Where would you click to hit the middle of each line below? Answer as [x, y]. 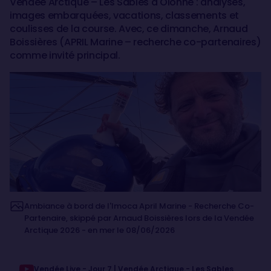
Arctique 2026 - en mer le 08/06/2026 [100, 230]
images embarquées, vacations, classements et [124, 15]
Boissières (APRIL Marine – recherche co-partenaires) [135, 42]
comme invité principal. [65, 55]
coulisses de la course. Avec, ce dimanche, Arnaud [129, 29]
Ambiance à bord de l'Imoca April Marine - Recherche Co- [139, 206]
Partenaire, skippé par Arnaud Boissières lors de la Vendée [139, 218]
